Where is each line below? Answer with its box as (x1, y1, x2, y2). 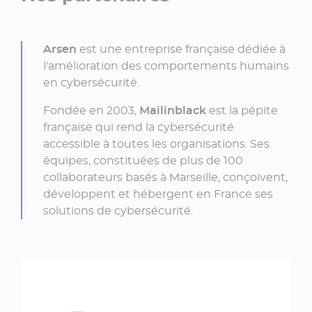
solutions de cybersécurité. (43, 203, 193, 217)
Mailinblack (139, 103, 206, 117)
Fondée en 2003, (43, 103, 139, 117)
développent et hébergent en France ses (43, 187, 273, 201)
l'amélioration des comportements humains (43, 58, 289, 72)
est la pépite (206, 103, 278, 117)
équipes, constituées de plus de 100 (43, 153, 243, 167)
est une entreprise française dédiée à (77, 42, 286, 56)
